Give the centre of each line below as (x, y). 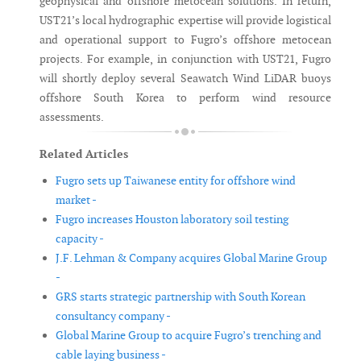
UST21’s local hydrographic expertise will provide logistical (185, 21)
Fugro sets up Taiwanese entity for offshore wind (176, 181)
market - (76, 200)
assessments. (72, 117)
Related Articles (84, 154)
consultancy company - (113, 316)
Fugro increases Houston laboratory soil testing (172, 220)
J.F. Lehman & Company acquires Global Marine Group (191, 258)
